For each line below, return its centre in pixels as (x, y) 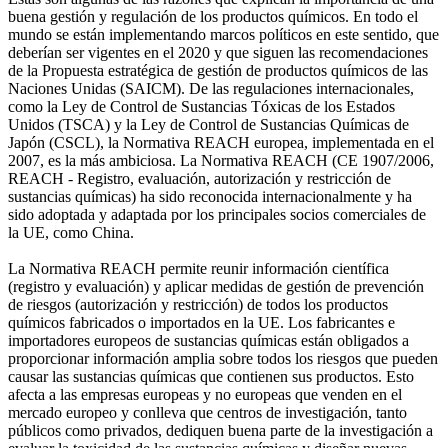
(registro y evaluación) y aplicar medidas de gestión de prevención (216, 286)
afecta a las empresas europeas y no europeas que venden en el (205, 394)
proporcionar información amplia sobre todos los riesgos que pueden (223, 358)
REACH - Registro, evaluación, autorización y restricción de (199, 178)
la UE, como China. (71, 232)
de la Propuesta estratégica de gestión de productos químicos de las (218, 70)
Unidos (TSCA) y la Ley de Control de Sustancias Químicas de (208, 124)
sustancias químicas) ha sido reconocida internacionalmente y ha (210, 196)
